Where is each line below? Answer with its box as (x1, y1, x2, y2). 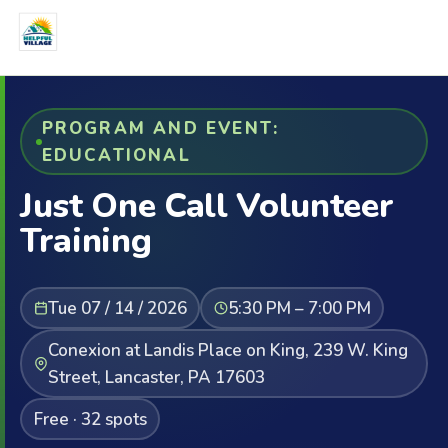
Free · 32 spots (33, 407, 147, 431)
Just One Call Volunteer (20, 183, 394, 229)
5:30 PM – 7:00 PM (227, 296, 371, 320)
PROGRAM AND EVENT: (41, 116, 280, 140)
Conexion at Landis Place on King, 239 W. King (47, 338, 408, 362)
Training (20, 218, 152, 264)
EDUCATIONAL (41, 143, 191, 167)
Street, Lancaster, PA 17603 (47, 365, 265, 389)
